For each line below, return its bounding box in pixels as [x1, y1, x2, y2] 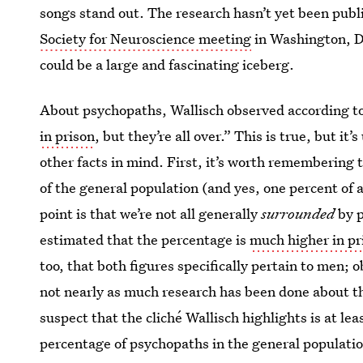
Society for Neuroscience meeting [40, 29, 252, 48]
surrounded [261, 204, 335, 223]
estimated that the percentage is [40, 230, 250, 249]
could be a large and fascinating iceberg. [40, 55, 295, 74]
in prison [40, 126, 96, 145]
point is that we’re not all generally [40, 204, 262, 223]
